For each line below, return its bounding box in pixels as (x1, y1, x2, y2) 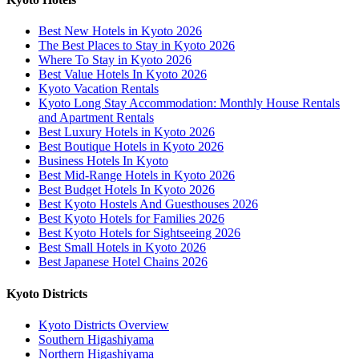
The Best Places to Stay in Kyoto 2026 (38, 38, 235, 53)
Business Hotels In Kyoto (38, 154, 168, 168)
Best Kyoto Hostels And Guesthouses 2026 (38, 197, 258, 212)
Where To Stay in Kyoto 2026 (38, 53, 192, 67)
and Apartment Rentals (38, 111, 154, 125)
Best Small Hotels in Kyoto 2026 (38, 240, 206, 255)
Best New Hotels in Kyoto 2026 (38, 24, 202, 38)
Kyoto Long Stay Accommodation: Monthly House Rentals (38, 96, 340, 111)
